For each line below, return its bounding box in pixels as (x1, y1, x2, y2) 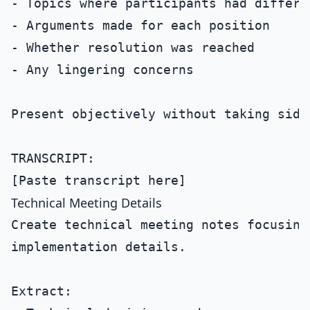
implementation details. (11, 239, 186, 254)
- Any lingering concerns (11, 62, 194, 77)
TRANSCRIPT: (11, 151, 95, 165)
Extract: (11, 284, 72, 298)
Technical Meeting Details (11, 194, 162, 211)
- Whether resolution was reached (11, 40, 255, 55)
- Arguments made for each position (11, 18, 270, 33)
